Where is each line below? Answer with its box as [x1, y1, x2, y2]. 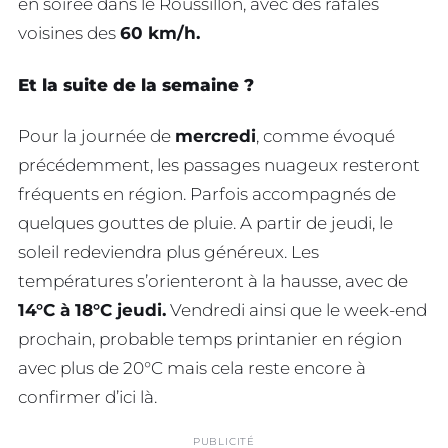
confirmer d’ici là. [18, 387, 157, 408]
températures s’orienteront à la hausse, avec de [18, 271, 408, 292]
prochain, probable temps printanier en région [18, 329, 402, 350]
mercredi [175, 126, 256, 147]
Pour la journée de [18, 126, 175, 147]
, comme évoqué [256, 126, 395, 147]
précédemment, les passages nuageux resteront [18, 155, 420, 176]
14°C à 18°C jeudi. [18, 300, 166, 321]
